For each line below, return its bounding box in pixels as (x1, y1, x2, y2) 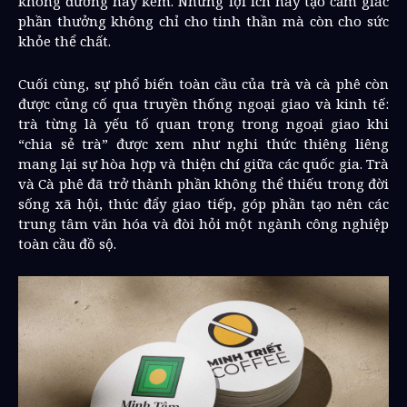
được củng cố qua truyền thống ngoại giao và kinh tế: (18, 94, 389, 113)
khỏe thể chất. (18, 32, 111, 50)
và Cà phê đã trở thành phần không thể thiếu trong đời (18, 174, 389, 193)
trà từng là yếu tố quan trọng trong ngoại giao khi (18, 114, 389, 133)
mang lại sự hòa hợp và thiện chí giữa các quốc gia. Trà (18, 154, 389, 173)
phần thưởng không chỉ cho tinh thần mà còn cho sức (18, 12, 389, 30)
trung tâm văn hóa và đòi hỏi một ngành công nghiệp (18, 214, 389, 233)
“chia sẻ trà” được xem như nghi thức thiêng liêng (18, 134, 389, 153)
